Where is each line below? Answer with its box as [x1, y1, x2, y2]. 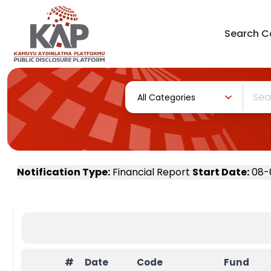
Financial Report [113, 165, 192, 179]
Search [224, 27, 259, 41]
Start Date [192, 165, 247, 179]
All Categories [137, 91, 195, 103]
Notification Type [17, 165, 108, 179]
